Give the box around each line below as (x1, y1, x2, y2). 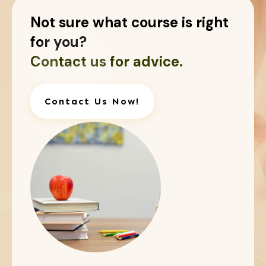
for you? (30, 32, 87, 51)
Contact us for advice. (30, 52, 183, 71)
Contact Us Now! (45, 95, 140, 107)
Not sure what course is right (30, 12, 229, 31)
